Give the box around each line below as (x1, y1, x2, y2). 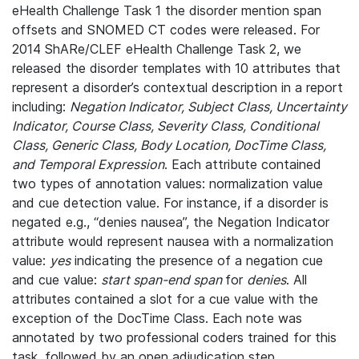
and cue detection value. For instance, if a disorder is (12, 195, 329, 211)
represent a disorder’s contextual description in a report (12, 79, 343, 95)
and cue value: (12, 272, 101, 288)
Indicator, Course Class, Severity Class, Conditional (12, 118, 319, 134)
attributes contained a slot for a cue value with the (12, 291, 318, 307)
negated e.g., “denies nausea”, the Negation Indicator (12, 214, 329, 230)
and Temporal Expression (12, 156, 164, 172)
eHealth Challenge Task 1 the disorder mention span (12, 2, 321, 18)
